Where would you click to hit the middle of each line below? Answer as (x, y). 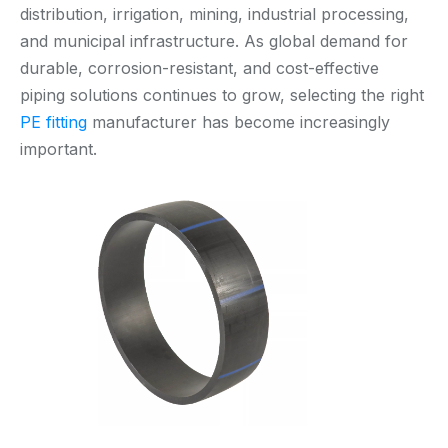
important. (58, 149)
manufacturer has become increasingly (238, 122)
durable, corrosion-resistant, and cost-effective (199, 68)
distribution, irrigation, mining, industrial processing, (214, 14)
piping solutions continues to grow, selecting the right (222, 95)
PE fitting (53, 122)
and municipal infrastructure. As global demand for (214, 41)
